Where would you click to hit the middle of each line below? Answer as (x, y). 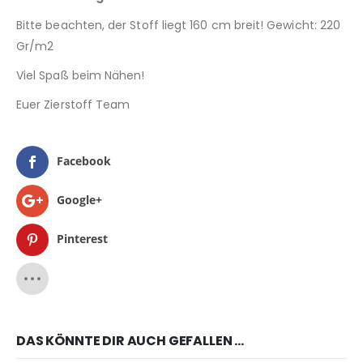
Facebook (84, 160)
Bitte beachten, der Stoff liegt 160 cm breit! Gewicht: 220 (179, 26)
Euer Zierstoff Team (73, 105)
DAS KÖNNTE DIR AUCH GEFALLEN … (130, 341)
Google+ (79, 199)
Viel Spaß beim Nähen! (81, 76)
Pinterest (82, 238)
